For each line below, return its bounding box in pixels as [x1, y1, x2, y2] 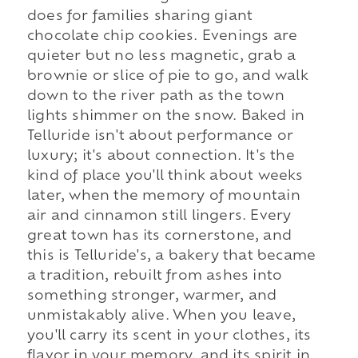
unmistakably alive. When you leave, [26, 310, 296, 324]
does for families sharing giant [26, 10, 253, 24]
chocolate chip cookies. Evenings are [26, 30, 298, 44]
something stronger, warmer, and [26, 290, 277, 304]
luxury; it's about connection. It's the [26, 150, 295, 164]
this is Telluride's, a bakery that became [26, 250, 316, 264]
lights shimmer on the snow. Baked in [26, 110, 305, 124]
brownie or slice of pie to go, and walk [26, 70, 308, 84]
